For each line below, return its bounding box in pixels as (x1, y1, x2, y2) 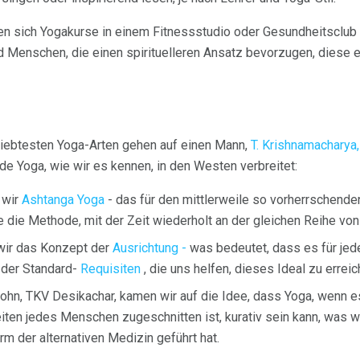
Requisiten (80, 261, 141, 277)
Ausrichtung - (112, 240, 186, 256)
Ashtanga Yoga (22, 192, 104, 208)
